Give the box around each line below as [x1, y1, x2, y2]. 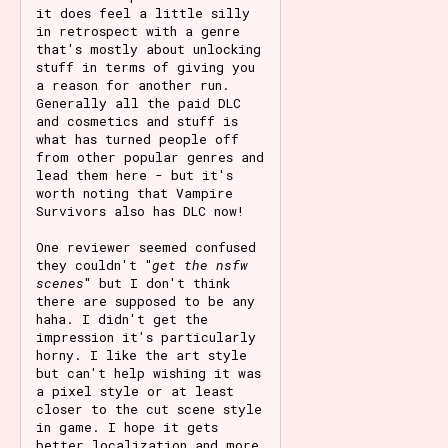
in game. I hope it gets [36, 418, 218, 437]
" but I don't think [84, 274, 230, 293]
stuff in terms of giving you [36, 58, 255, 77]
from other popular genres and [36, 148, 264, 167]
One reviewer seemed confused [36, 238, 256, 257]
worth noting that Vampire [36, 184, 233, 203]
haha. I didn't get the [36, 310, 208, 329]
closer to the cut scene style [36, 400, 262, 419]
